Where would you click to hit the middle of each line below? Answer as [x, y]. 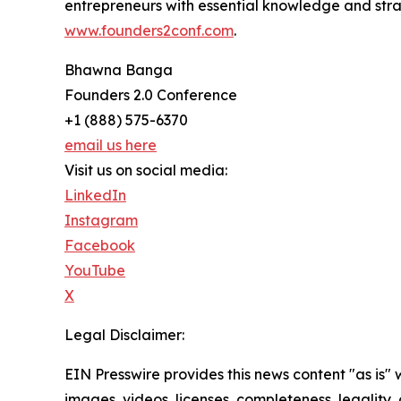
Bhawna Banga [119, 70]
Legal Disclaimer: [124, 335]
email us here [111, 145]
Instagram [101, 221]
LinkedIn [95, 196]
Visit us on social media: [146, 171]
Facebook [100, 246]
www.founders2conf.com [149, 31]
